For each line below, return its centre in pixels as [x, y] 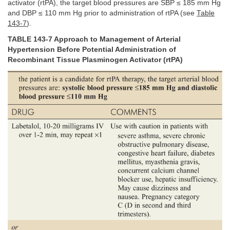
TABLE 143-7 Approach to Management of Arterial [94, 39]
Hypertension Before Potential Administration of [92, 49]
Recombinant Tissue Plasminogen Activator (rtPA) [95, 60]
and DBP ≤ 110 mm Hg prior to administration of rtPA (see [102, 13]
